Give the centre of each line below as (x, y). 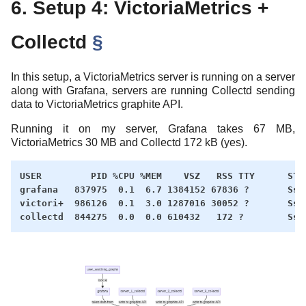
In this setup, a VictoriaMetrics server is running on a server (153, 76)
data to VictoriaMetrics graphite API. (97, 104)
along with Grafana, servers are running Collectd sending (153, 90)
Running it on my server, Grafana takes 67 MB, (153, 128)
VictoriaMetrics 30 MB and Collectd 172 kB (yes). (129, 142)
